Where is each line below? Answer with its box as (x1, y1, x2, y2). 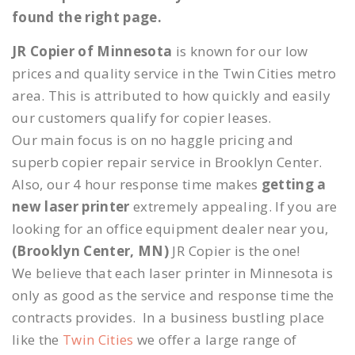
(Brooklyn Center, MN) (12, 242, 170, 260)
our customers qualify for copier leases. (12, 109, 275, 127)
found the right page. (12, 8, 166, 26)
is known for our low (172, 42, 308, 60)
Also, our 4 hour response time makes (12, 175, 261, 193)
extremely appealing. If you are (129, 197, 338, 216)
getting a (261, 175, 326, 193)
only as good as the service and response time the (12, 286, 334, 304)
